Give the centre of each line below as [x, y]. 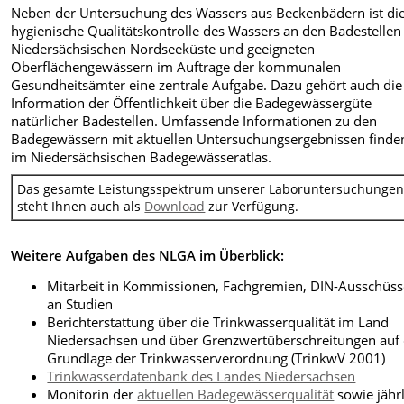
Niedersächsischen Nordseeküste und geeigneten [163, 49]
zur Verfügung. [252, 206]
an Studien [80, 304]
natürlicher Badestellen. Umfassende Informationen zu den [194, 121]
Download [175, 206]
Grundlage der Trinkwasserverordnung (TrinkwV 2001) [216, 358]
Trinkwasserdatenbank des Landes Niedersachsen [202, 376]
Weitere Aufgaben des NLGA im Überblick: [148, 256]
